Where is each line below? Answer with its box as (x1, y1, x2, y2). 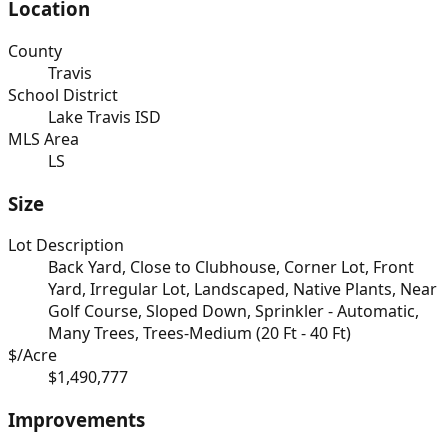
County (8, 39, 62, 62)
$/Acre (8, 344, 57, 367)
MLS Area (8, 127, 79, 150)
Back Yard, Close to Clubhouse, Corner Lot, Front (48, 256, 414, 279)
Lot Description (8, 234, 124, 257)
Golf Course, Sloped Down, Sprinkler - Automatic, (48, 300, 419, 323)
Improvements (8, 407, 145, 433)
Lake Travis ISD (48, 105, 161, 128)
